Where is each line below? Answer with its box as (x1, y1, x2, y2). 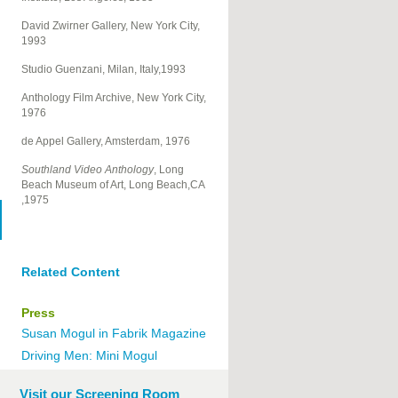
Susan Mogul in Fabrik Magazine (20, 326, 206, 341)
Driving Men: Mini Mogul (20, 348, 157, 363)
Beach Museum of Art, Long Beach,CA (20, 179, 204, 192)
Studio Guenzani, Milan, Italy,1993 (20, 63, 186, 76)
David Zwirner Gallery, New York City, (20, 20, 200, 33)
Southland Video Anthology (20, 163, 154, 177)
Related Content (20, 265, 120, 280)
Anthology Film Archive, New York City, (20, 92, 206, 105)
